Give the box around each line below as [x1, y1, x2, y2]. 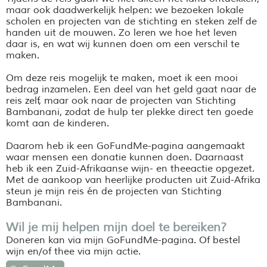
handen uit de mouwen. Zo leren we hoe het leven [6, 27, 237, 39]
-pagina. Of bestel [158, 234, 240, 247]
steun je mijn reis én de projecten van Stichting [6, 185, 222, 198]
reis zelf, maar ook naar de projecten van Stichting [6, 95, 236, 107]
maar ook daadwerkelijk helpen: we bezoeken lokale [6, 4, 244, 17]
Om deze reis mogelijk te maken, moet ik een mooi [6, 72, 238, 85]
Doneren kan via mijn [6, 234, 107, 247]
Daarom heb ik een [6, 140, 97, 153]
